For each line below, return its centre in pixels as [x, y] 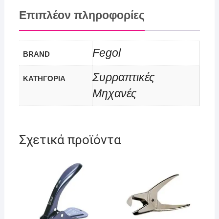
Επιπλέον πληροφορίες [82, 15]
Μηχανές [114, 94]
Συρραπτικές [123, 78]
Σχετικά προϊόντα [70, 140]
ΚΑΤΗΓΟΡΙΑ [44, 79]
